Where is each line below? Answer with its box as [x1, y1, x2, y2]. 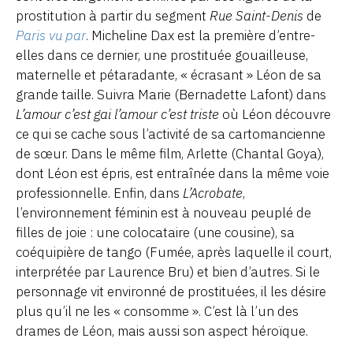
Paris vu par [16, 26, 86, 44]
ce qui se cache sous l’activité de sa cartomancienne [16, 124, 325, 143]
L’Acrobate [183, 184, 243, 202]
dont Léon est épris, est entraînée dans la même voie [16, 164, 329, 182]
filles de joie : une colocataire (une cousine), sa [16, 223, 295, 241]
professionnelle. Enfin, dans [16, 184, 183, 202]
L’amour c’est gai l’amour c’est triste [16, 105, 219, 123]
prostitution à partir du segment [16, 6, 210, 24]
